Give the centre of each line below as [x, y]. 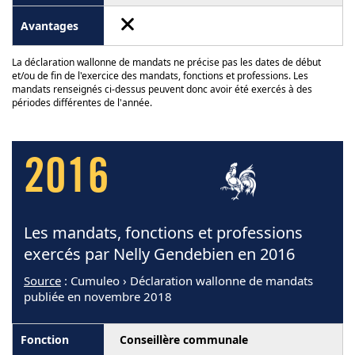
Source [42, 281]
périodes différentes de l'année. [82, 103]
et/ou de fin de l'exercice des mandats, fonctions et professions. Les [160, 76]
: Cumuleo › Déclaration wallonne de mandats [187, 281]
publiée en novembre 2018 [98, 297]
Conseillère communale [184, 340]
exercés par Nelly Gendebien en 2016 [159, 254]
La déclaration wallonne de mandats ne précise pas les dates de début [166, 63]
